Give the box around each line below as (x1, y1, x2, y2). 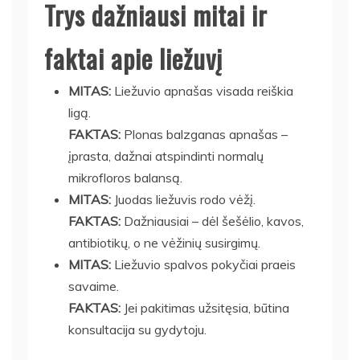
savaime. (68, 277, 119, 294)
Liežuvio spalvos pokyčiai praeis (111, 256, 296, 272)
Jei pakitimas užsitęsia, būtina (121, 299, 289, 316)
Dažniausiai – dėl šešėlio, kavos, (121, 212, 304, 229)
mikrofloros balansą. (68, 169, 182, 186)
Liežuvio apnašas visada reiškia (111, 82, 293, 99)
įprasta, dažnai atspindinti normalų (68, 147, 264, 164)
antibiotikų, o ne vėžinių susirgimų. (68, 234, 260, 251)
